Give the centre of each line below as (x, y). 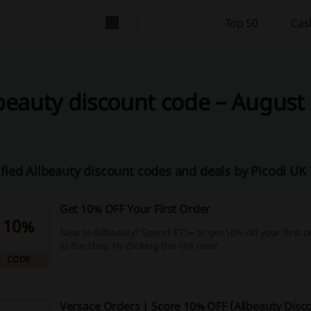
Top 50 (241, 23)
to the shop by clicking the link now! (139, 246)
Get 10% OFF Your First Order (135, 209)
